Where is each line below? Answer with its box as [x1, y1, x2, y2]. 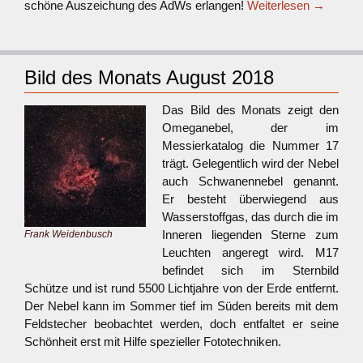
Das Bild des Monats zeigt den [162, 103, 339, 117]
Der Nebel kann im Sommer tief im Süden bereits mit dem [24, 299, 339, 313]
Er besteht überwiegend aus [162, 192, 339, 206]
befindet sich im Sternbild [162, 263, 339, 277]
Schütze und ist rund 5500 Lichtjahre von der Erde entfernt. [24, 281, 339, 295]
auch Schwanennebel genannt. [162, 174, 339, 188]
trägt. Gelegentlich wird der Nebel [162, 156, 339, 170]
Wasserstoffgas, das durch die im [162, 210, 339, 224]
